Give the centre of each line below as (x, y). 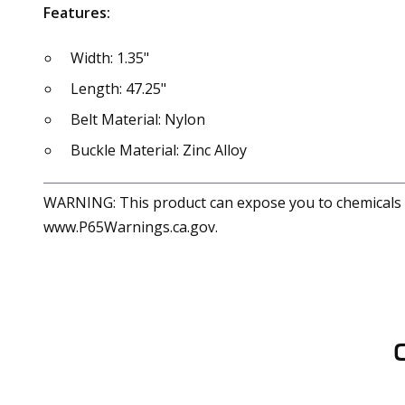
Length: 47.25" (118, 89)
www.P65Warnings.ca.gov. (131, 227)
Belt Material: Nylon (138, 119)
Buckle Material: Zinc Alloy (159, 150)
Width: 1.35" (110, 58)
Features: (77, 13)
